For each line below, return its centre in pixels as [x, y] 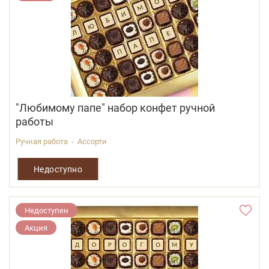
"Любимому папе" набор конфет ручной [115, 108]
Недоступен [47, 210]
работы [35, 122]
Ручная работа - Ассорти [61, 141]
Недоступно [58, 169]
